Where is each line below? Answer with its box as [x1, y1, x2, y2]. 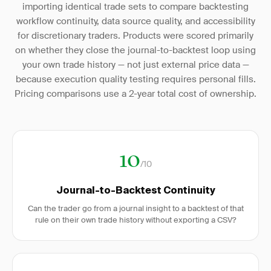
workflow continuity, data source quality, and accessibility [16, 15, 255, 27]
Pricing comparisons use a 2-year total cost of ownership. [15, 88, 256, 100]
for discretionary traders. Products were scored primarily [18, 30, 253, 42]
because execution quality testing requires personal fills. [15, 73, 256, 85]
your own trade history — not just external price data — [22, 59, 249, 71]
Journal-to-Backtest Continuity [56, 186, 215, 196]
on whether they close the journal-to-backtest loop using [15, 44, 256, 56]
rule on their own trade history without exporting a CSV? [35, 215, 236, 225]
